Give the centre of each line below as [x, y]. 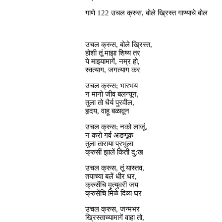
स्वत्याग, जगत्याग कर [113, 70]
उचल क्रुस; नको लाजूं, [116, 127]
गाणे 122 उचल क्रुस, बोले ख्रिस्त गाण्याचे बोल [146, 13]
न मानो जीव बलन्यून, [112, 94]
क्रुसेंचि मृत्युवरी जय [112, 185]
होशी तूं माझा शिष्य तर [113, 53]
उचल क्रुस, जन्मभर [112, 209]
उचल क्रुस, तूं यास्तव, [115, 168]
